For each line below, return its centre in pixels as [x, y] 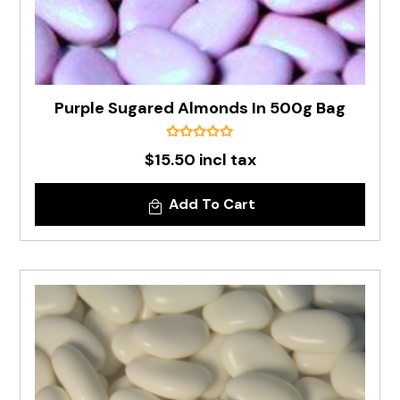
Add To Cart [212, 204]
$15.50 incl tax [200, 160]
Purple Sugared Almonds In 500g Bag [200, 108]
